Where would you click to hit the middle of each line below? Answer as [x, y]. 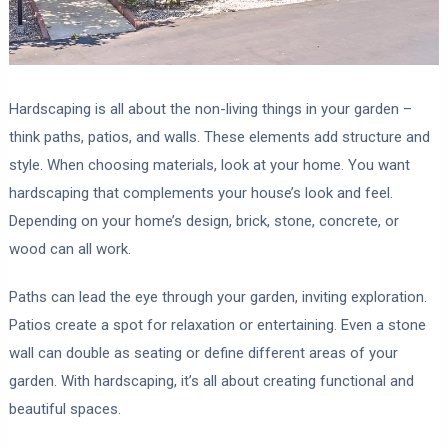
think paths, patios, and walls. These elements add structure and [219, 137]
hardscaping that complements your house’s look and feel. [200, 193]
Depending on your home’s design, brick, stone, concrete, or [203, 221]
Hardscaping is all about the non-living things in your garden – [210, 109]
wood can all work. [69, 249]
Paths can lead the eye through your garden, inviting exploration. [217, 297]
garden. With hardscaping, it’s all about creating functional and [211, 381]
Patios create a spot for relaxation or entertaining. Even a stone [217, 325]
